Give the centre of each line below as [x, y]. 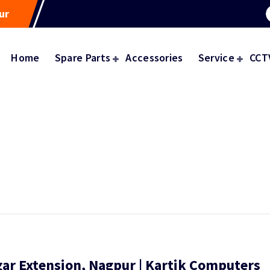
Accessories [154, 58]
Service [216, 58]
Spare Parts [83, 58]
